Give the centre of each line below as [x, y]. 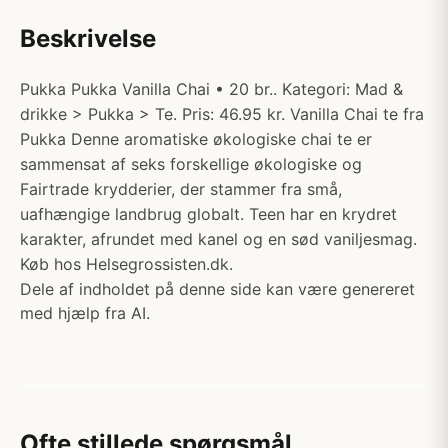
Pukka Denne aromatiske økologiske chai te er [196, 139]
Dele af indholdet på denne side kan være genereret [217, 289]
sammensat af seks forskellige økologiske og [191, 164]
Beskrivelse [88, 38]
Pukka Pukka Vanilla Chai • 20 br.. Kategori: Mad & [211, 89]
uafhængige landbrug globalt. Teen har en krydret [208, 214]
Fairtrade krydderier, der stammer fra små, [181, 189]
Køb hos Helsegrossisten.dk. [126, 264]
